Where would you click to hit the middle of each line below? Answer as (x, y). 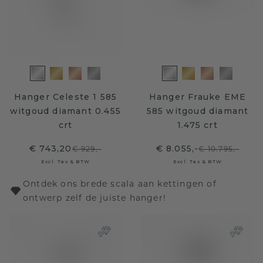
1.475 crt (198, 125)
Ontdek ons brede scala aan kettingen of (120, 184)
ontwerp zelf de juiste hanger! (95, 198)
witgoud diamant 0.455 (65, 111)
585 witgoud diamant (198, 111)
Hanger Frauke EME (198, 97)
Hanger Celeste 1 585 (65, 97)
